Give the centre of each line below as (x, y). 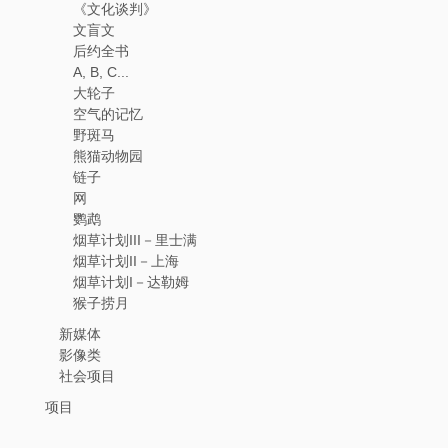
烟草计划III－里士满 (135, 240)
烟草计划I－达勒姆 (131, 282)
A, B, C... (101, 72)
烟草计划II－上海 (126, 261)
